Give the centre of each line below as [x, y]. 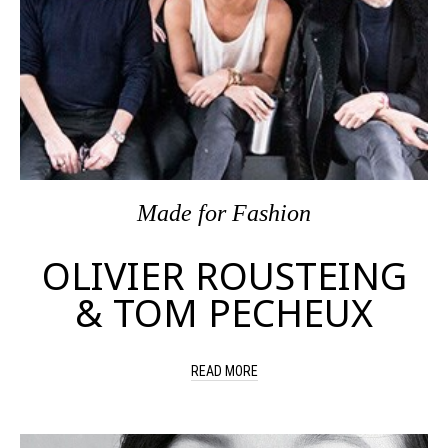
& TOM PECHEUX [224, 312]
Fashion [271, 212]
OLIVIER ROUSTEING [224, 275]
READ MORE [224, 370]
